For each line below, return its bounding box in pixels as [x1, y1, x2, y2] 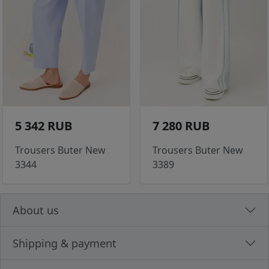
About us [13, 203, 59, 218]
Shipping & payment [13, 236, 116, 251]
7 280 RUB [153, 118, 210, 134]
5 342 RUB [15, 118, 72, 134]
